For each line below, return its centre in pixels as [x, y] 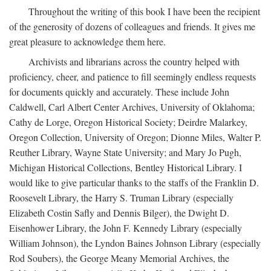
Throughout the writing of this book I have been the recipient [144, 11]
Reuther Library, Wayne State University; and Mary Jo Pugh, [125, 152]
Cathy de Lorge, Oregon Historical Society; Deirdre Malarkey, [128, 122]
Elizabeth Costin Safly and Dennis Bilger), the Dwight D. [119, 213]
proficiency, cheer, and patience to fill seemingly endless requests [132, 77]
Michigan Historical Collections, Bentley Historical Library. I [126, 167]
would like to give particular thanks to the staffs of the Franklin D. [134, 182]
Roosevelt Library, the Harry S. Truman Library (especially [121, 198]
